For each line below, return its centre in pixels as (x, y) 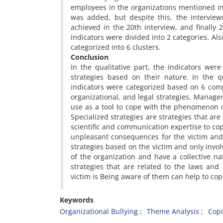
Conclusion (90, 57)
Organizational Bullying (99, 211)
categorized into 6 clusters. (116, 47)
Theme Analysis (173, 211)
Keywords (77, 200)
